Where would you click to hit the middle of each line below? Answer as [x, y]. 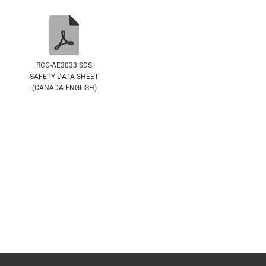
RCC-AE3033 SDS [64, 65]
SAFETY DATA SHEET [64, 76]
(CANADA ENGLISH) [64, 88]
